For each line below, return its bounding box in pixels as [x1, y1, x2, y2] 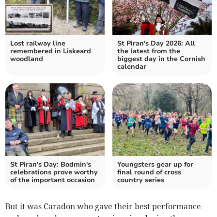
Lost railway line [10, 38, 66, 48]
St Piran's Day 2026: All [117, 38, 195, 48]
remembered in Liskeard [10, 46, 92, 56]
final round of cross [117, 167, 181, 177]
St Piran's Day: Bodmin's [10, 159, 92, 169]
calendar [117, 62, 146, 71]
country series [117, 175, 164, 185]
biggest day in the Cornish [117, 54, 205, 63]
